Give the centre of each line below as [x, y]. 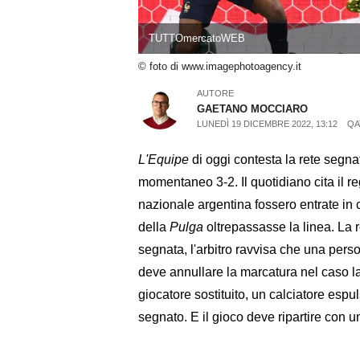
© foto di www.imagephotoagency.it [220, 67]
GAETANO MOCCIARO [253, 108]
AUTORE [216, 93]
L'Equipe [164, 159]
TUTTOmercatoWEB [196, 39]
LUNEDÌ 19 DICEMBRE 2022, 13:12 [268, 123]
